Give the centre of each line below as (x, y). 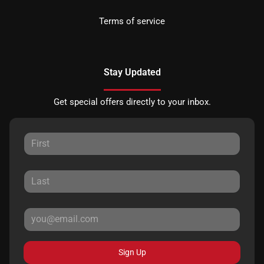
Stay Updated (132, 72)
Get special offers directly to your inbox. (132, 102)
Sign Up (132, 252)
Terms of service (132, 21)
